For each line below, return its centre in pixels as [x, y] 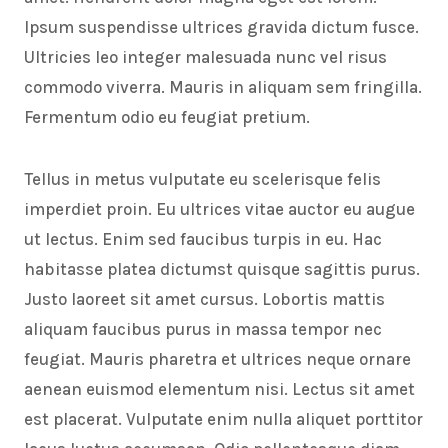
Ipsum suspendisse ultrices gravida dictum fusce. [221, 27]
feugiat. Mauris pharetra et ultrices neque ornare [217, 359]
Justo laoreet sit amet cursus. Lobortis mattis [204, 299]
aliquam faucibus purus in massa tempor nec [203, 329]
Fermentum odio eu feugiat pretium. [167, 117]
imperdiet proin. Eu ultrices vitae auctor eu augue [219, 209]
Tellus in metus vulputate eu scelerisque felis [202, 179]
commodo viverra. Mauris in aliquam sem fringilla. [223, 87]
